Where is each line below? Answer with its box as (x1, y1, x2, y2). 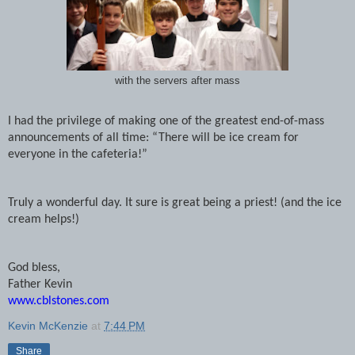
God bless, (8, 261, 60, 274)
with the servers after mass (115, 74, 240, 86)
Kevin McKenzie (8, 319, 88, 332)
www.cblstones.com (8, 294, 109, 307)
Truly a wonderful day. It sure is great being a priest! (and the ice (8, 196, 342, 209)
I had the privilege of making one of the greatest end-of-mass (8, 114, 324, 128)
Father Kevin (8, 277, 72, 291)
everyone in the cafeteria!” (8, 147, 147, 161)
